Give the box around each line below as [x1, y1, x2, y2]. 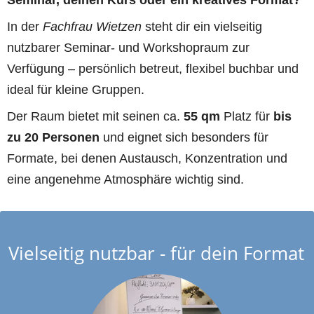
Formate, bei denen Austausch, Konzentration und [7, 151, 287, 165]
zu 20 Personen [7, 130, 100, 144]
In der [7, 19, 43, 34]
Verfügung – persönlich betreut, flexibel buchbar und [7, 61, 299, 76]
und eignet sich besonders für [100, 130, 268, 144]
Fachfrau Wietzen [43, 19, 142, 34]
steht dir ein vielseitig [142, 19, 262, 34]
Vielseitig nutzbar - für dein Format [8, 241, 304, 265]
